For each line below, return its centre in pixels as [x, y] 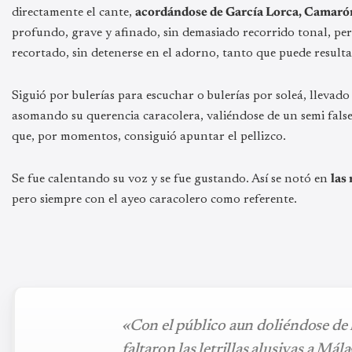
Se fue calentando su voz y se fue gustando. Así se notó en [171, 179]
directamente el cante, [73, 12]
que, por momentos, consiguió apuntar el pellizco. [149, 136]
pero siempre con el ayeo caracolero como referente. [154, 199]
